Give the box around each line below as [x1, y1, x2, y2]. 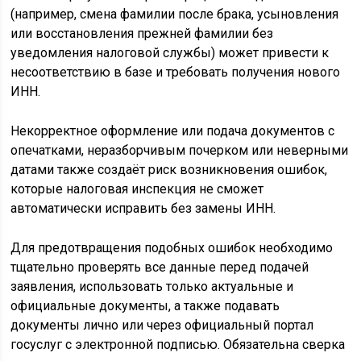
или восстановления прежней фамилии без [10, 25, 274, 41]
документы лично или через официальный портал [10, 317, 314, 333]
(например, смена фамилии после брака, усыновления [10, 6, 339, 22]
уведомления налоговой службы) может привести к [10, 44, 330, 60]
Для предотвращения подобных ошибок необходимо [10, 239, 334, 255]
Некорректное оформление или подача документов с [10, 122, 335, 139]
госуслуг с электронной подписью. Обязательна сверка [10, 336, 346, 352]
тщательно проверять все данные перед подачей [10, 259, 309, 275]
